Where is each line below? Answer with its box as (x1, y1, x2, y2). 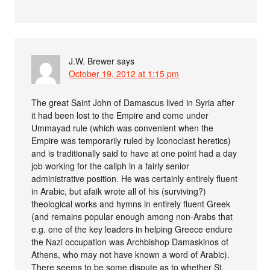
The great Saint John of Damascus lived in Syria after (31, 96, 235, 109)
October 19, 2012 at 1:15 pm (69, 67, 180, 80)
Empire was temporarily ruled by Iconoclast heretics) (31, 134, 231, 147)
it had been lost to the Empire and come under (31, 109, 209, 122)
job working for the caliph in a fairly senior (31, 160, 190, 172)
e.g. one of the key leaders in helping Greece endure (31, 223, 233, 236)
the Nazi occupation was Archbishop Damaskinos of (31, 236, 229, 248)
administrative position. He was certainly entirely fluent (31, 172, 238, 185)
